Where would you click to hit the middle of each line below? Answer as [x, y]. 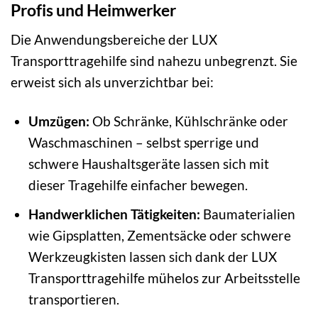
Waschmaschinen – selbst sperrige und [143, 142]
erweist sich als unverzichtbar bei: [112, 82]
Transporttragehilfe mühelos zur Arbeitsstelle [164, 278]
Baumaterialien [247, 214]
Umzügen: [59, 121]
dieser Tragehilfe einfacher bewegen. [138, 185]
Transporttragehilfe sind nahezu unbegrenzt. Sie [154, 60]
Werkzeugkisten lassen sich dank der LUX [152, 257]
